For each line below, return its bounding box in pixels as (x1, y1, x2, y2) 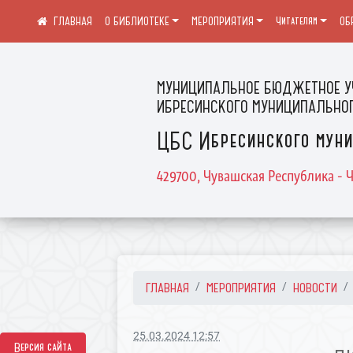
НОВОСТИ (293, 280, 338, 295)
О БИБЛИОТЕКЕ (104, 14, 169, 28)
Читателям (275, 14, 318, 28)
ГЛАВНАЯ (146, 280, 190, 295)
